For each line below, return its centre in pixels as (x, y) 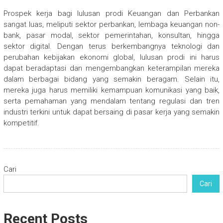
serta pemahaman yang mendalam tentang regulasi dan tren (111, 101)
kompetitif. (21, 123)
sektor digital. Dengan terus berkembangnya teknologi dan (111, 47)
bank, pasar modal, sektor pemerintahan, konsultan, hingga (111, 36)
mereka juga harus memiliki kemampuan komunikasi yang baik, (111, 90)
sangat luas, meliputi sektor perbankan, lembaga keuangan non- (111, 25)
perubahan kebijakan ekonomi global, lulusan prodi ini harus (111, 57)
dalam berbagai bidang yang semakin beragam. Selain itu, (111, 79)
